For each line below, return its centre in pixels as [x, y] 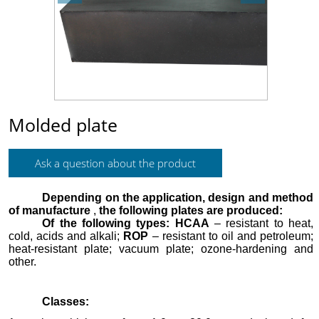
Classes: [66, 302]
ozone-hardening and [257, 249]
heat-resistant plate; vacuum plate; [105, 249]
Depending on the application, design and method [178, 198]
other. [22, 262]
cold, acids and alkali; [66, 236]
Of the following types [104, 223]
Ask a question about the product [115, 163]
